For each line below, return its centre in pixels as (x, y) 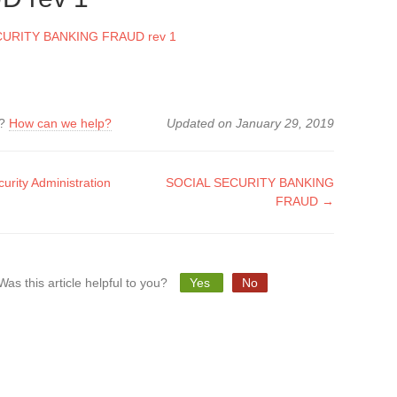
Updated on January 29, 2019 (250, 123)
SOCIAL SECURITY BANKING (249, 183)
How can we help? (61, 123)
